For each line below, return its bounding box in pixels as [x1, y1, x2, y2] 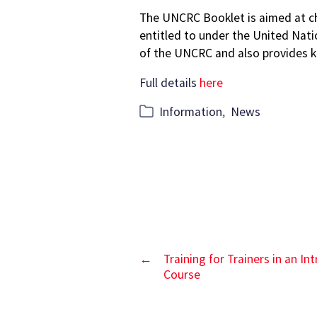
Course [163, 267, 200, 283]
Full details [139, 75, 200, 91]
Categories [139, 103, 197, 120]
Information [159, 104, 222, 120]
